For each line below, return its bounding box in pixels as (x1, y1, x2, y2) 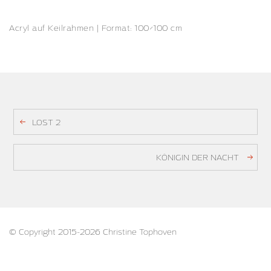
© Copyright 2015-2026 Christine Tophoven (9, 227, 177, 237)
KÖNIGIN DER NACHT (155, 154, 239, 163)
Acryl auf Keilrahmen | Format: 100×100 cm (9, 24, 183, 33)
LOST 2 (32, 119, 61, 128)
